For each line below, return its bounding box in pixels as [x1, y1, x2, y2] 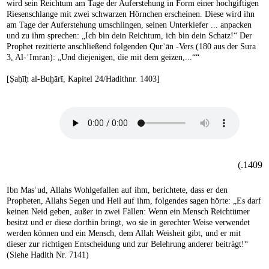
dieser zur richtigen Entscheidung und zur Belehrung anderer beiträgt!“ [7, 239, 248, 249]
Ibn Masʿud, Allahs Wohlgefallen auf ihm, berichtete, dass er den [7, 185, 228, 195]
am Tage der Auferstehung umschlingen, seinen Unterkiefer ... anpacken [7, 20, 252, 29]
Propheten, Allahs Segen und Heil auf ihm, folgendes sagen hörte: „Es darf [7, 196, 261, 205]
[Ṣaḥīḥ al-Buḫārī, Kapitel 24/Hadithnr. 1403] [7, 74, 160, 83]
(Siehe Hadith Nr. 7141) [7, 250, 89, 259]
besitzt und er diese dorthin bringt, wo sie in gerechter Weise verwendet [7, 217, 250, 227]
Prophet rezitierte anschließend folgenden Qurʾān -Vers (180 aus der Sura [7, 41, 256, 51]
